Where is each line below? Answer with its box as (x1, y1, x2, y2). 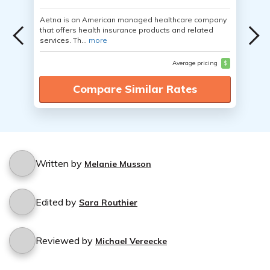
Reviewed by (36, 234, 95, 246)
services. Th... (40, 36, 89, 45)
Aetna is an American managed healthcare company (40, 15, 227, 24)
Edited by (36, 196, 79, 208)
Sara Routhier (79, 197, 137, 208)
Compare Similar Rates (73, 82, 197, 96)
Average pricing (172, 59, 219, 67)
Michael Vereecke (95, 236, 167, 246)
